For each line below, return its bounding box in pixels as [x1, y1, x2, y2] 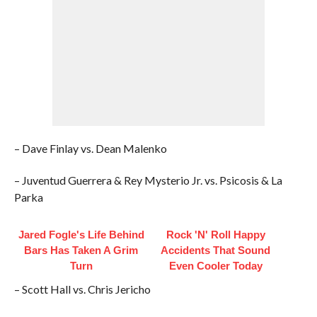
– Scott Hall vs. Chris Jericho [13, 282, 151, 296]
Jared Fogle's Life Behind [18, 229, 144, 241]
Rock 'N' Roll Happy [166, 229, 265, 241]
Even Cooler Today [168, 260, 263, 272]
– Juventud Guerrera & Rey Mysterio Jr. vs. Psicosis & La [13, 173, 282, 187]
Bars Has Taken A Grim [24, 244, 139, 256]
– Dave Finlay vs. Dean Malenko [13, 142, 167, 155]
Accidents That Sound [161, 244, 271, 256]
